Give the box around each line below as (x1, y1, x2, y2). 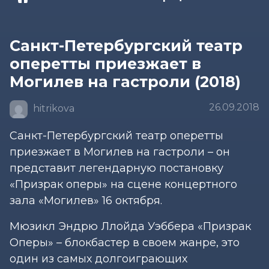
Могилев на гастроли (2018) (10, 72, 241, 91)
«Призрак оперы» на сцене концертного (10, 177, 237, 191)
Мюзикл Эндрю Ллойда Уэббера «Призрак (10, 219, 251, 233)
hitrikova (31, 103, 74, 114)
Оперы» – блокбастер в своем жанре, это (10, 235, 240, 249)
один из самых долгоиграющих (10, 252, 187, 265)
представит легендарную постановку (10, 161, 223, 175)
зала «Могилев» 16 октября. (10, 193, 168, 207)
